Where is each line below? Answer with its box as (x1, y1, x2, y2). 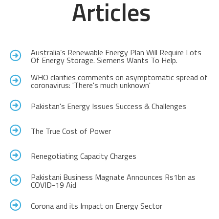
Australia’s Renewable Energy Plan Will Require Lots (30, 46, 201, 59)
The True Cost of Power (30, 125, 111, 137)
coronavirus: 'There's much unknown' (30, 79, 151, 91)
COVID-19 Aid (30, 179, 76, 191)
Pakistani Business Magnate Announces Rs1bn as (30, 171, 196, 183)
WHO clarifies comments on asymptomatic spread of (30, 71, 208, 84)
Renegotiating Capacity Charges (30, 150, 136, 162)
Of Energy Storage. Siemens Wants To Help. (30, 54, 177, 66)
